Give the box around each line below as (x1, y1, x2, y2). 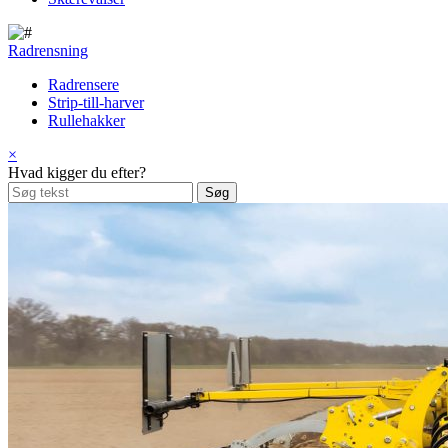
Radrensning (8, 42, 88, 59)
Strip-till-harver (48, 94, 144, 111)
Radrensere (48, 76, 119, 93)
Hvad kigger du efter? (8, 164, 146, 181)
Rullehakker (48, 112, 125, 129)
